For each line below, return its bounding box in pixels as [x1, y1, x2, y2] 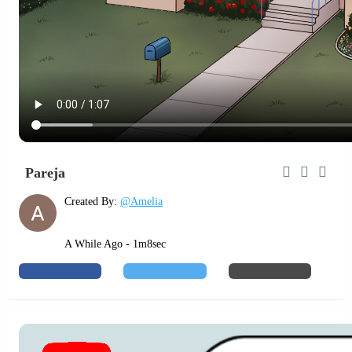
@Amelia [120, 196, 163, 207]
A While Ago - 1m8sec [64, 238, 166, 250]
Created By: [64, 196, 120, 207]
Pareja [25, 164, 65, 181]
